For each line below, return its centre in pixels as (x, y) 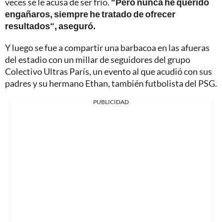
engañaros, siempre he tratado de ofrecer (90, 14)
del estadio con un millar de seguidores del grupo (98, 59)
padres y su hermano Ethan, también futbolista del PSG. (111, 83)
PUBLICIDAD (111, 102)
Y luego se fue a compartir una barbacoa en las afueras (107, 47)
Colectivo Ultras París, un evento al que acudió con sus (109, 71)
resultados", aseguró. (50, 26)
